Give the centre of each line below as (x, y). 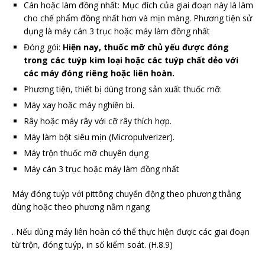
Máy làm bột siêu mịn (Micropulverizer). (99, 137)
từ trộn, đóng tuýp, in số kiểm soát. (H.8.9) (92, 245)
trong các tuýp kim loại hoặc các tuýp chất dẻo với (131, 60)
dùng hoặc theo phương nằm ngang (81, 207)
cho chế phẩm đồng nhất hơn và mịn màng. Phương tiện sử (138, 18)
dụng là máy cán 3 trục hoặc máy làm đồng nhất (117, 31)
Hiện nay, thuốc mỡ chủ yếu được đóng (146, 47)
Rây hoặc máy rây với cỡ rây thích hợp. (98, 121)
